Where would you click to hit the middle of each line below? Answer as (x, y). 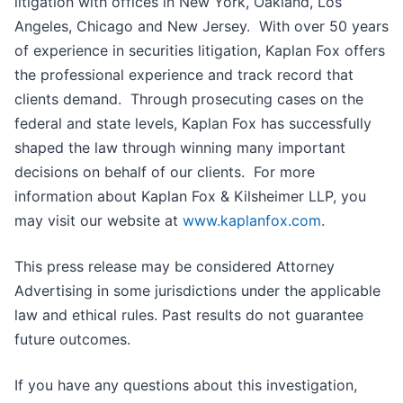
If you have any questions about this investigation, (186, 385)
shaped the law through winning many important (180, 148)
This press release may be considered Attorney (175, 267)
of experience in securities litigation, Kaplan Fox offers (200, 51)
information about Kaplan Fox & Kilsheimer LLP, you (190, 197)
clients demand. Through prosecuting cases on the (189, 99)
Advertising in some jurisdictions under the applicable (197, 291)
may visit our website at (99, 221)
